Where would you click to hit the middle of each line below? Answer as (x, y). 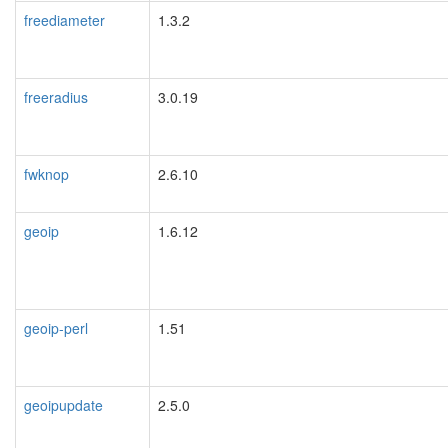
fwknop (46, 173)
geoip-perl (56, 327)
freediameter (64, 19)
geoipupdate (63, 404)
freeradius (56, 96)
